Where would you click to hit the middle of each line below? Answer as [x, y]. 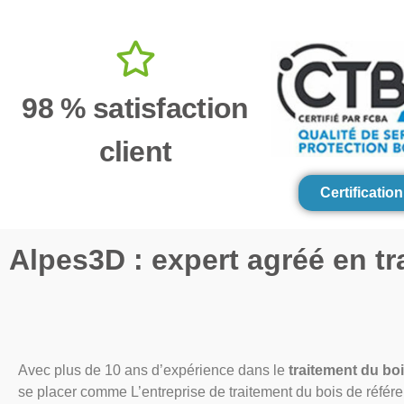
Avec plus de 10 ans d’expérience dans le [153, 370]
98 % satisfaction [135, 108]
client [135, 151]
